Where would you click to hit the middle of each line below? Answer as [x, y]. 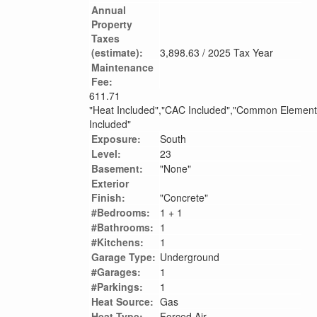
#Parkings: [117, 286]
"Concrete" [184, 197]
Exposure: [116, 138]
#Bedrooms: [121, 212]
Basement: [117, 168]
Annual [109, 10]
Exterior [110, 183]
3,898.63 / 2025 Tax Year [217, 52]
